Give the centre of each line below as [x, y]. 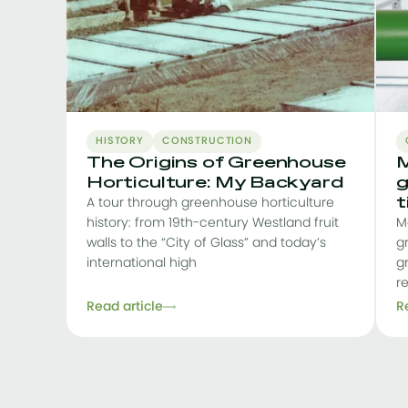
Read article [125, 307]
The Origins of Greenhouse [216, 163]
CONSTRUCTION [207, 141]
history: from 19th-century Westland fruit [213, 223]
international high [142, 263]
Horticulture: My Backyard [215, 183]
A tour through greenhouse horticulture [210, 203]
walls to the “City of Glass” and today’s [206, 243]
